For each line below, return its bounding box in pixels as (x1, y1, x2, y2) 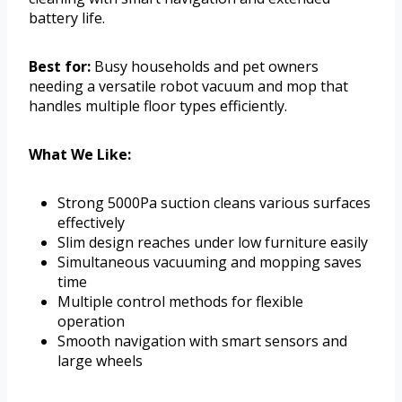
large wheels (57, 351, 143, 371)
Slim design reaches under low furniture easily (57, 232, 368, 253)
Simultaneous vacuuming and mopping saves (57, 252, 362, 273)
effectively (57, 213, 125, 233)
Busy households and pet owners (91, 57, 319, 77)
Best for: (29, 57, 91, 77)
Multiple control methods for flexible (57, 292, 303, 312)
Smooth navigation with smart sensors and (57, 331, 347, 352)
